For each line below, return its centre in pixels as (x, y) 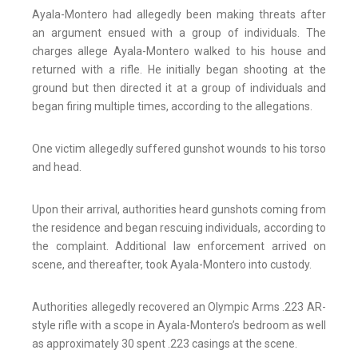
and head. (57, 167)
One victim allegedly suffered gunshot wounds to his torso (179, 149)
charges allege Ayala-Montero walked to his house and (179, 52)
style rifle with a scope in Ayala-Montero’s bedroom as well (179, 326)
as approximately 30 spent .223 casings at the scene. (166, 344)
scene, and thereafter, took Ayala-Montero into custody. (172, 265)
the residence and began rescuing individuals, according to (179, 228)
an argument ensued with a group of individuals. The (179, 33)
